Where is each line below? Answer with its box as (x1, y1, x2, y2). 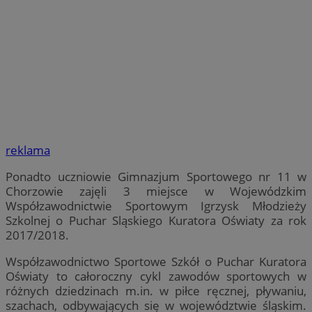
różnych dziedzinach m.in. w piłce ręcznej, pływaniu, (6, 283, 306, 299)
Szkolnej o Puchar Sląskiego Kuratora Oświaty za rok (6, 212, 306, 229)
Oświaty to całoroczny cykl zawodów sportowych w (6, 268, 306, 285)
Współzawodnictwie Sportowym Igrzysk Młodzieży (6, 198, 306, 214)
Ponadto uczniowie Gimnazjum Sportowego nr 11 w (6, 169, 306, 185)
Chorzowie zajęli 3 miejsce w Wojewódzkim (6, 183, 306, 200)
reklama (6, 142, 50, 159)
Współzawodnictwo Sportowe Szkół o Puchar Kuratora (6, 253, 306, 270)
